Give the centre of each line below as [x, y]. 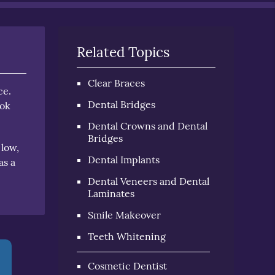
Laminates [111, 193]
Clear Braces [117, 83]
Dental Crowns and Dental [148, 126]
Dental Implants [124, 159]
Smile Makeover [125, 215]
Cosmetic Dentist [128, 265]
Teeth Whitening [127, 236]
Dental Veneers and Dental [149, 181]
